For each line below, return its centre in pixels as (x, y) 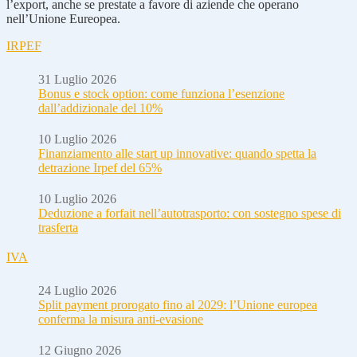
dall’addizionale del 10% (100, 108)
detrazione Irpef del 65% (100, 167)
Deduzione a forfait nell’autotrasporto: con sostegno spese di (190, 213)
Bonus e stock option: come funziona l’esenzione (161, 93)
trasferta (58, 227)
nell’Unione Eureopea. (63, 18)
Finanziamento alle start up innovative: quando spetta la (177, 153)
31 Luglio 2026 (77, 79)
